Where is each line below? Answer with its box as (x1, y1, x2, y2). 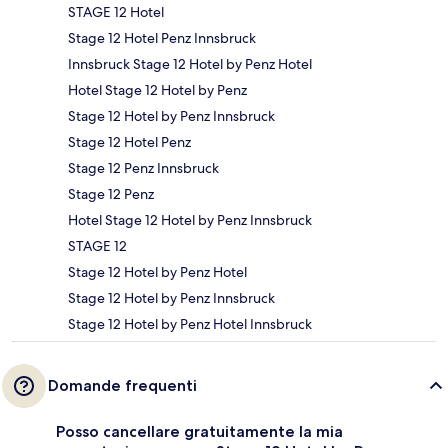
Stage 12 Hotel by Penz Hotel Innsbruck (68, 314, 312, 333)
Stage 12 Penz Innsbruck (68, 158, 219, 177)
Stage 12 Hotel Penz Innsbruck (68, 28, 256, 47)
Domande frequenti (48, 375, 197, 395)
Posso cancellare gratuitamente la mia (56, 421, 343, 441)
